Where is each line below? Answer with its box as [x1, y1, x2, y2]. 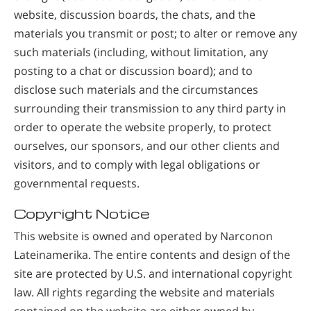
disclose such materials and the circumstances [14, 82, 258, 98]
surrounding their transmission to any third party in [14, 101, 286, 117]
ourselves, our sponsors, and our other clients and [14, 138, 280, 154]
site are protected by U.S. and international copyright [14, 266, 292, 282]
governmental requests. [14, 176, 140, 192]
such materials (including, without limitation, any [14, 44, 268, 60]
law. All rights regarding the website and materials [14, 285, 275, 301]
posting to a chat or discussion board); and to [14, 63, 253, 79]
